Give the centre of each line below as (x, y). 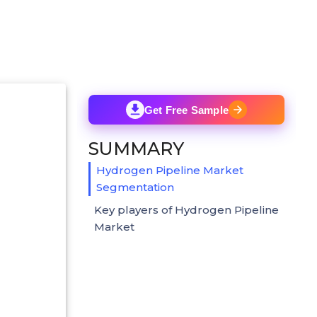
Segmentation (135, 187)
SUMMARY (136, 148)
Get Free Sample (186, 110)
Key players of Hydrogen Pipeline (186, 209)
